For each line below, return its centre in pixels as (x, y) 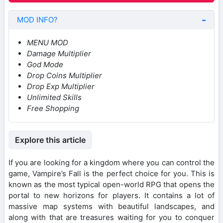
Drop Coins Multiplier (64, 75)
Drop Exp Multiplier (61, 86)
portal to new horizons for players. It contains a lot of (111, 195)
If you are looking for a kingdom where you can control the (111, 162)
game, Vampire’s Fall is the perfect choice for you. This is (111, 173)
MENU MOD (48, 42)
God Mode (45, 64)
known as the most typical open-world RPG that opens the (111, 184)
